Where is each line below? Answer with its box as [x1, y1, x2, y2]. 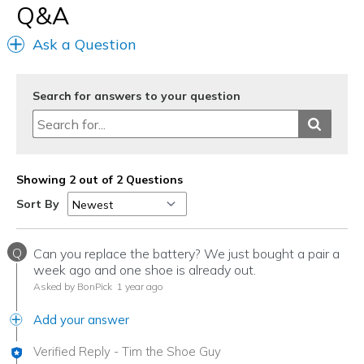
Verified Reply [33, 344, 110, 360]
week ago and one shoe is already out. [33, 262, 256, 279]
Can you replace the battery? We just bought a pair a [33, 245, 340, 262]
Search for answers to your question [32, 89, 240, 104]
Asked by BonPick [33, 280, 112, 293]
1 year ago [115, 280, 163, 293]
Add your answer [33, 312, 129, 328]
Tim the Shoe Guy [122, 344, 221, 360]
